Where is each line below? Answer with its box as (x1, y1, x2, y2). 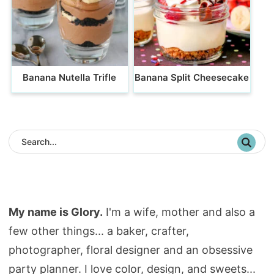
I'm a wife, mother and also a (102, 206, 255, 219)
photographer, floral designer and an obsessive (8, 243, 253, 257)
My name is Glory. (8, 206, 103, 219)
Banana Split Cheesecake (135, 72, 250, 84)
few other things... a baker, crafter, (8, 224, 189, 238)
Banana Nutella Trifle (23, 72, 117, 84)
